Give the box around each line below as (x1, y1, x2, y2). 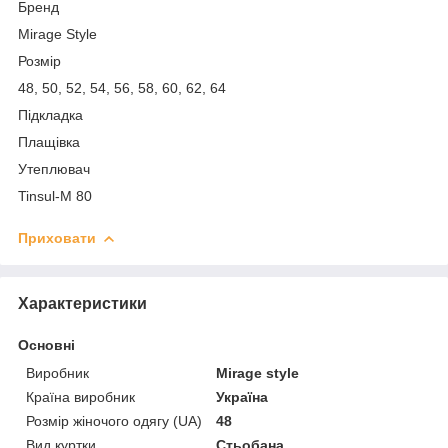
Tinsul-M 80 (18, 187, 92, 204)
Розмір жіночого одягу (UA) (26, 412, 202, 429)
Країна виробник (26, 388, 135, 405)
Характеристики (18, 294, 147, 312)
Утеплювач (18, 160, 90, 177)
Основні (18, 336, 75, 353)
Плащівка (18, 133, 80, 150)
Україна (216, 388, 269, 405)
